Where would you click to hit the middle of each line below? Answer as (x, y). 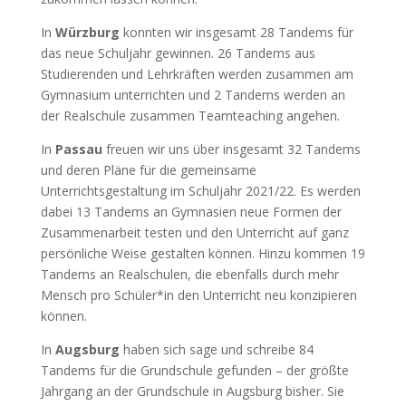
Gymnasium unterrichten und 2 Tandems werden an (193, 95)
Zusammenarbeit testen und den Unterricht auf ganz (194, 232)
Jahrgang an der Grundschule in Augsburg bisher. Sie (192, 391)
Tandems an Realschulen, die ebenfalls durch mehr (189, 274)
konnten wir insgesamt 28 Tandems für (238, 32)
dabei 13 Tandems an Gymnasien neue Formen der (191, 212)
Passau (78, 149)
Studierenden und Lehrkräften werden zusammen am (197, 74)
